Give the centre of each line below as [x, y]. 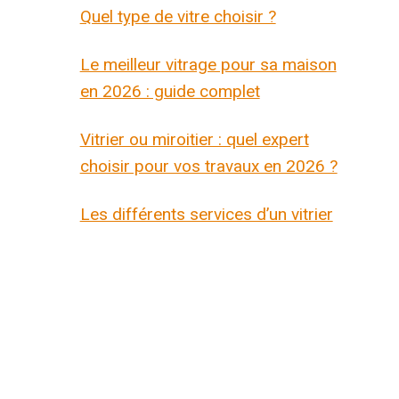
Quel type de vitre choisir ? [178, 16]
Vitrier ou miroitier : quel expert [194, 139]
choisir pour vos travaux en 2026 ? [208, 166]
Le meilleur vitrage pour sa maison [208, 64]
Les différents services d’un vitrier [206, 214]
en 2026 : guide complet [170, 91]
